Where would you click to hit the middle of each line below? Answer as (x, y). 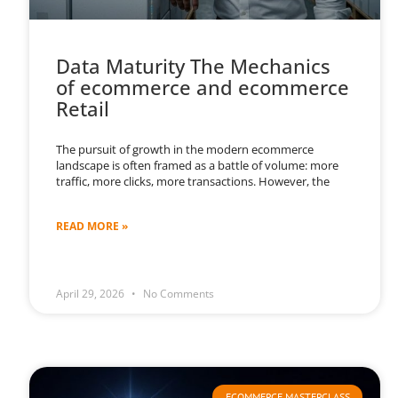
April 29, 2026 (92, 294)
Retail (83, 109)
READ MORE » (92, 227)
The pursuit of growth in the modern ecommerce (185, 150)
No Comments (178, 294)
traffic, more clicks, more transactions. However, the (193, 182)
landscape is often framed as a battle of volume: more (198, 166)
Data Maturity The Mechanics (194, 66)
